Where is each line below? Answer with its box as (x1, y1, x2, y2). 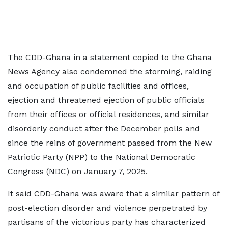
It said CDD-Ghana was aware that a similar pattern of (8, 189, 219, 198)
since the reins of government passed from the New (8, 138, 212, 148)
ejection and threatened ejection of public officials (8, 95, 205, 105)
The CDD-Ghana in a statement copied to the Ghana (8, 52, 212, 62)
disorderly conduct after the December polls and (8, 124, 200, 133)
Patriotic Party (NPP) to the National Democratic (8, 152, 195, 162)
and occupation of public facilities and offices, (8, 81, 189, 91)
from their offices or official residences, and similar (8, 109, 209, 119)
